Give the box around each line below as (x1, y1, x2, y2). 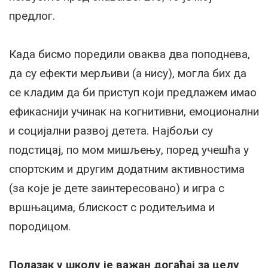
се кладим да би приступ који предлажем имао (9, 85, 257, 99)
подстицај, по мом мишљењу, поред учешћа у (9, 142, 249, 157)
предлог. (9, 8, 55, 23)
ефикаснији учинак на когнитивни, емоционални (9, 104, 259, 118)
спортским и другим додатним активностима (9, 162, 245, 176)
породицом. (9, 219, 71, 233)
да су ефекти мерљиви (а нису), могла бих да (9, 66, 246, 80)
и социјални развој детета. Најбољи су (9, 123, 213, 138)
